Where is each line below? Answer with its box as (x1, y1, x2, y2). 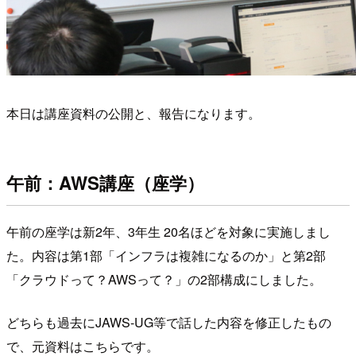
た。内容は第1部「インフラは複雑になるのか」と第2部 (6, 246, 326, 265)
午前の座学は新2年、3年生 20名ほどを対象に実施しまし (6, 222, 331, 241)
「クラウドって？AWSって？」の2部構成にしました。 (6, 269, 322, 288)
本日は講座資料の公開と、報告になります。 (6, 103, 261, 122)
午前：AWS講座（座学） (6, 170, 204, 196)
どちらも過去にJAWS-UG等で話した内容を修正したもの (6, 312, 331, 331)
